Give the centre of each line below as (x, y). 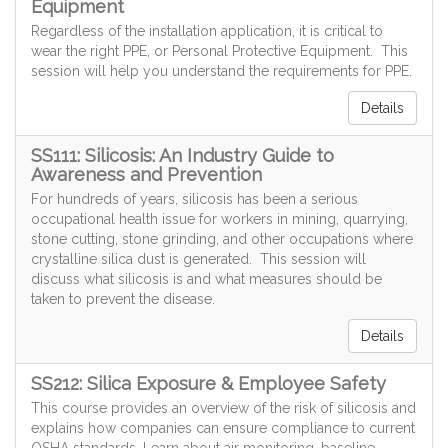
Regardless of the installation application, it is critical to (207, 31)
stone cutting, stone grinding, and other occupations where (222, 239)
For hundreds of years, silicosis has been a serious (194, 199)
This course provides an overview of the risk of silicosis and (223, 408)
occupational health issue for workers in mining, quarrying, (219, 219)
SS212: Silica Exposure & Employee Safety (208, 384)
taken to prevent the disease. (123, 299)
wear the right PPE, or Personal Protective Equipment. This (219, 51)
